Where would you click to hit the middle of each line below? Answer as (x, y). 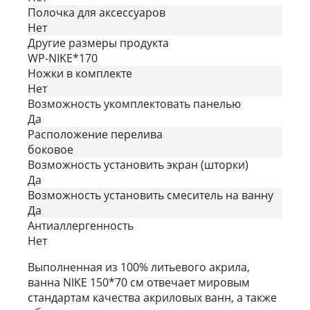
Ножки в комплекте (80, 73)
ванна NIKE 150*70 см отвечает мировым (139, 282)
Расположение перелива (95, 134)
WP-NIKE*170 (63, 58)
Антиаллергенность (81, 225)
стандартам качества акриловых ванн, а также (152, 297)
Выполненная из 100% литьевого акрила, (139, 267)
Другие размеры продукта (98, 43)
